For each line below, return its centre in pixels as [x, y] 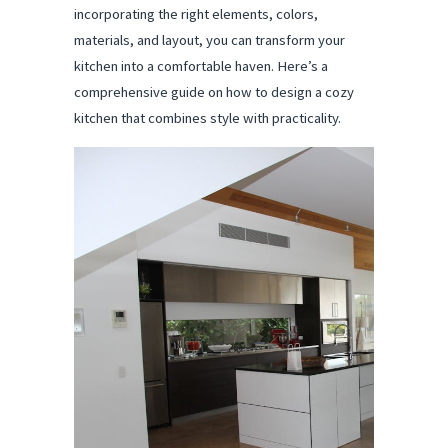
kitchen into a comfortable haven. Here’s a [201, 66]
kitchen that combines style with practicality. [207, 118]
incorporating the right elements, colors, [196, 14]
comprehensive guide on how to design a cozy [214, 92]
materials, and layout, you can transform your [209, 40]
